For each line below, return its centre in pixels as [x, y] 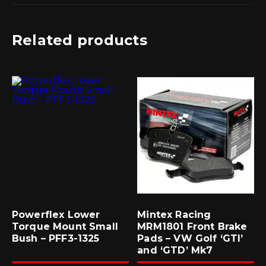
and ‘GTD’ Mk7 [175, 250]
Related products [80, 40]
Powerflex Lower [56, 214]
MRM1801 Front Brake [192, 226]
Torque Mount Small [65, 226]
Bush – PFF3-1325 [56, 238]
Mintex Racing [174, 214]
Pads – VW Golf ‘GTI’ [190, 238]
